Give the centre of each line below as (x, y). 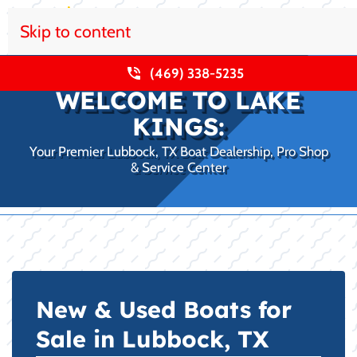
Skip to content (75, 31)
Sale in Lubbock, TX (152, 339)
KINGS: (178, 126)
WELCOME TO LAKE (178, 100)
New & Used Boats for (164, 309)
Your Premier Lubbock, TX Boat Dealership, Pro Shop (178, 151)
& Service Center (178, 167)
